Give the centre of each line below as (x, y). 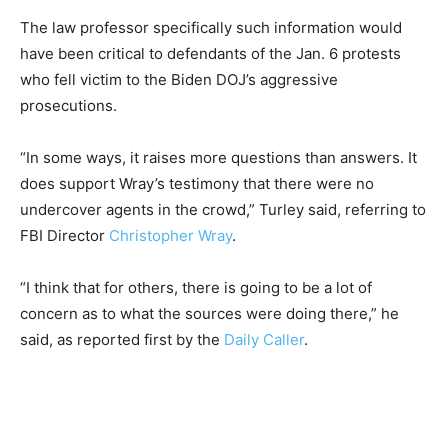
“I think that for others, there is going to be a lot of (196, 288)
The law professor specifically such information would (211, 28)
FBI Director (64, 236)
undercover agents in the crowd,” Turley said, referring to (223, 210)
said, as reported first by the (122, 340)
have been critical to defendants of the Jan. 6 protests (210, 54)
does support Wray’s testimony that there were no (197, 184)
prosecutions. (68, 106)
